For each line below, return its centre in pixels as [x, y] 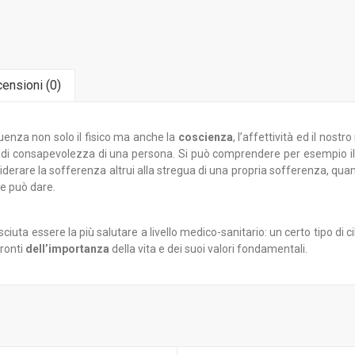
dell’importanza [67, 249]
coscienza [205, 137]
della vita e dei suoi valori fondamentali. [208, 249]
